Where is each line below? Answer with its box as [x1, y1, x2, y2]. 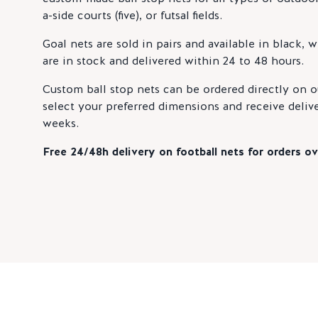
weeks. [43, 115, 79, 131]
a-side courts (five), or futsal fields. [43, 7, 222, 23]
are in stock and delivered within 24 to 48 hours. [43, 53, 304, 68]
